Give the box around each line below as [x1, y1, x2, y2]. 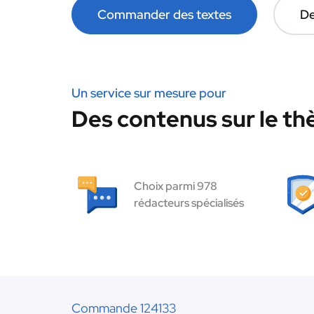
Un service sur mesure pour [71, 85, 226, 101]
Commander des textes [97, 6, 231, 22]
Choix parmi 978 [134, 179, 217, 193]
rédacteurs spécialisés [134, 196, 244, 210]
